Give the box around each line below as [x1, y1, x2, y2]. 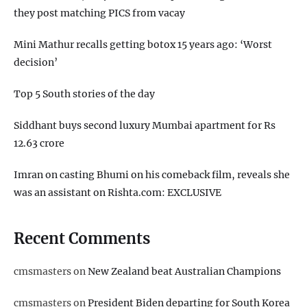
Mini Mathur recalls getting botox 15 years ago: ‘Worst [14, 38, 272, 51]
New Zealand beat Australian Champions [88, 265, 281, 278]
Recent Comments [14, 228, 150, 248]
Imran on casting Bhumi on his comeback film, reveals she [14, 168, 290, 181]
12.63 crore [14, 136, 64, 149]
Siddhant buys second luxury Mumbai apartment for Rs [14, 119, 275, 132]
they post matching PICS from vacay [14, 6, 185, 19]
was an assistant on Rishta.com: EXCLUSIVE [14, 186, 221, 199]
